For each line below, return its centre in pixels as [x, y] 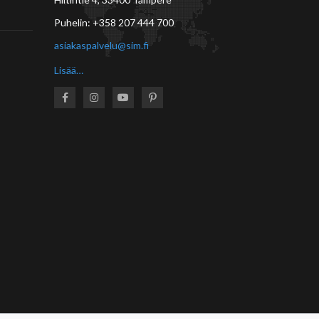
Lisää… [69, 70]
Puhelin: [73, 22]
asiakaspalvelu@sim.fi [101, 45]
